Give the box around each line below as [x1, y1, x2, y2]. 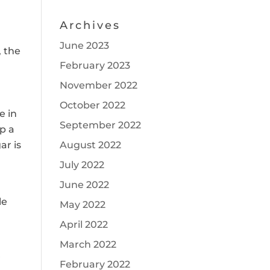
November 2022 [59, 80, 137, 91]
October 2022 [59, 99, 125, 111]
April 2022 [59, 219, 108, 230]
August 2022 [59, 139, 121, 151]
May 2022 [59, 199, 105, 210]
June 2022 [59, 179, 109, 190]
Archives [59, 19, 121, 32]
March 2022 [59, 239, 116, 250]
